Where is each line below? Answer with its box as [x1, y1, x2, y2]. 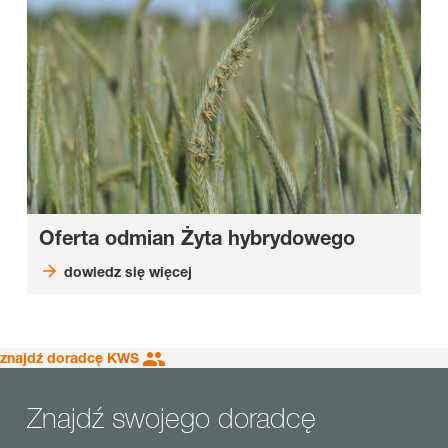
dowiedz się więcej [63, 262, 192, 280]
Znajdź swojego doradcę [27, 399, 316, 435]
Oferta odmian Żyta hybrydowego [39, 225, 355, 250]
